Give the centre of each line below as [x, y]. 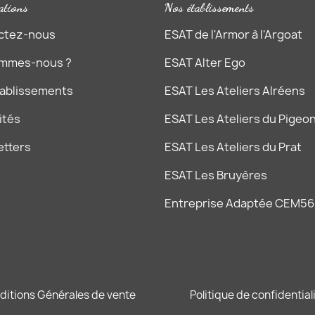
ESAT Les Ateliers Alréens [235, 90]
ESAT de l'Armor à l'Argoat [233, 34]
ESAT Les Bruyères [216, 175]
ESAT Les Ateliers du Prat [233, 147]
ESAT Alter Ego [205, 62]
